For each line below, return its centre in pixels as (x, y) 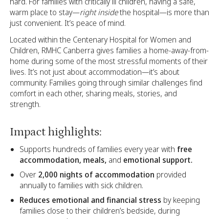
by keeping (182, 200)
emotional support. (158, 160)
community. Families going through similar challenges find (106, 83)
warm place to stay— (45, 12)
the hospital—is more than (164, 12)
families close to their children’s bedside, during (100, 210)
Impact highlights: (56, 132)
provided (170, 174)
